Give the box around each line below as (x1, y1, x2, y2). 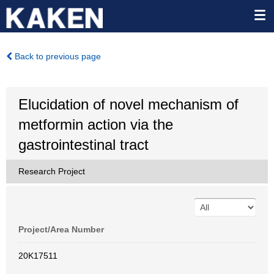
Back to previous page (12, 51, 101, 61)
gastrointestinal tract (18, 136, 149, 153)
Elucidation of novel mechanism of (18, 96, 239, 113)
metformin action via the (18, 116, 173, 133)
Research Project (18, 166, 85, 176)
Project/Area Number (18, 224, 104, 234)
